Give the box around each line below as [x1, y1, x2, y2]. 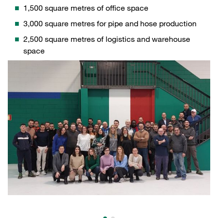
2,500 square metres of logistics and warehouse [23, 34, 190, 44]
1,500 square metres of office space [23, 2, 148, 13]
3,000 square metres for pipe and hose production [23, 18, 197, 28]
